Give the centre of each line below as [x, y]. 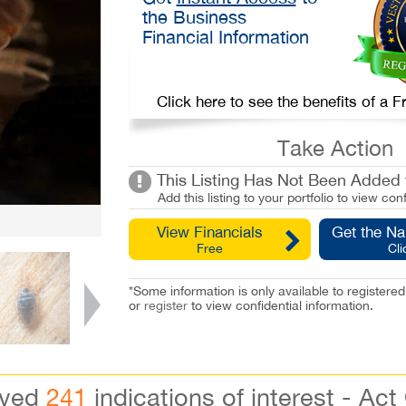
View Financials [210, 232]
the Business [194, 17]
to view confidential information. [280, 306]
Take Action [336, 148]
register [165, 306]
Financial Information [225, 37]
